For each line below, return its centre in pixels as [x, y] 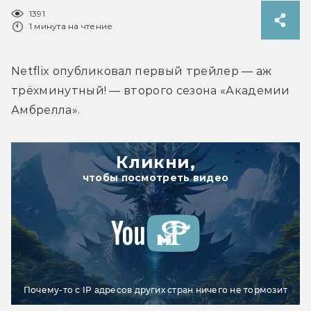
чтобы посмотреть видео [155, 177]
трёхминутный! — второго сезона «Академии [151, 90]
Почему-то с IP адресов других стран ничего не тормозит [155, 289]
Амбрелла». [46, 110]
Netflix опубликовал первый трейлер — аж [142, 71]
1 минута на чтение [71, 26]
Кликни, [155, 162]
